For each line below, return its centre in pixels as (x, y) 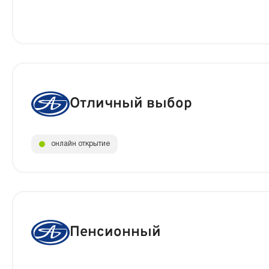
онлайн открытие (80, 144)
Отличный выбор (131, 104)
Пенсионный (115, 232)
